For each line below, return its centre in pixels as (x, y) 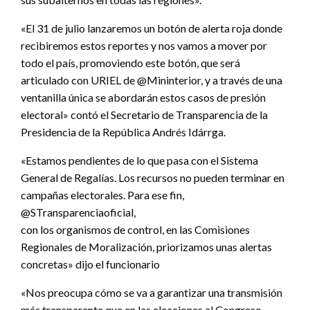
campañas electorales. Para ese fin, (102, 194)
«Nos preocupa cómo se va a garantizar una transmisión (152, 292)
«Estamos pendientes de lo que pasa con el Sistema (139, 160)
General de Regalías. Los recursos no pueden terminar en (153, 177)
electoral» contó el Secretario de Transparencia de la (144, 114)
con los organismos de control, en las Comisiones (135, 229)
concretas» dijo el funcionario (90, 264)
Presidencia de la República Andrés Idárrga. (123, 131)
